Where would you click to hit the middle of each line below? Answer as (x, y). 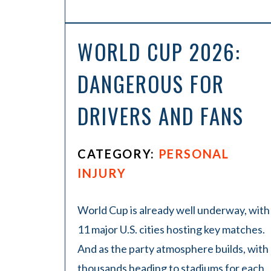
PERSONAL (194, 154)
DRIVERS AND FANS (161, 116)
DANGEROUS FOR (151, 83)
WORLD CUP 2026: (159, 51)
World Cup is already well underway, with (174, 210)
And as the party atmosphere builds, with (173, 249)
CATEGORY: (118, 154)
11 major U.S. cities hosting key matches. (171, 229)
